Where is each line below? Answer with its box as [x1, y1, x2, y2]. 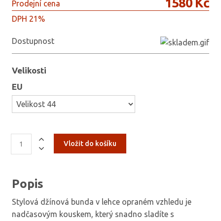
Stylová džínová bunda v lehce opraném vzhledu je [12, 197, 191, 206]
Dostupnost [12, 37, 54, 46]
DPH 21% [12, 14, 45, 24]
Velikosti [12, 65, 46, 75]
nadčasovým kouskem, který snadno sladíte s [12, 209, 174, 219]
